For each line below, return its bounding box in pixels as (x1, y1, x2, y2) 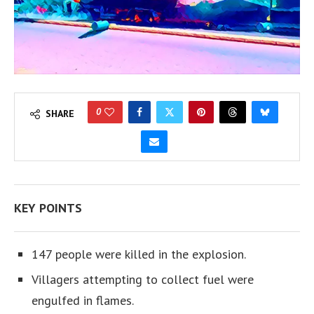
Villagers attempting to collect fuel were (32, 271, 254, 288)
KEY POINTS (14, 200, 82, 217)
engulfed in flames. (32, 292, 134, 309)
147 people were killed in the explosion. (32, 246, 246, 263)
